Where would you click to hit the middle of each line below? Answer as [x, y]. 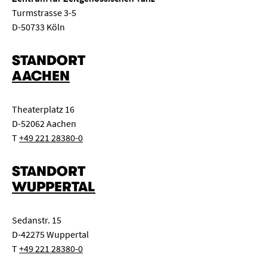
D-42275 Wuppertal [50, 234]
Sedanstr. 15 [37, 220]
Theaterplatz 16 [43, 109]
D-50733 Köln [38, 27]
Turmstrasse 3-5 [44, 13]
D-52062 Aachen [44, 123]
